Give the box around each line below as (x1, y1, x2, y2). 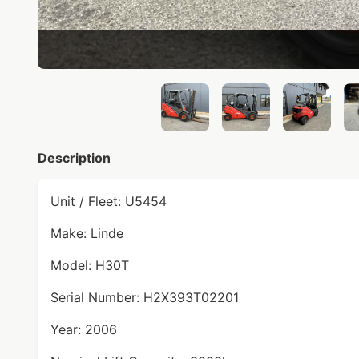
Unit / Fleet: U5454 (50, 193, 167, 209)
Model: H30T (50, 257, 129, 273)
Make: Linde (50, 225, 123, 241)
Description (38, 150, 111, 166)
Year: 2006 (50, 321, 117, 337)
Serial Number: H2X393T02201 (50, 289, 239, 305)
